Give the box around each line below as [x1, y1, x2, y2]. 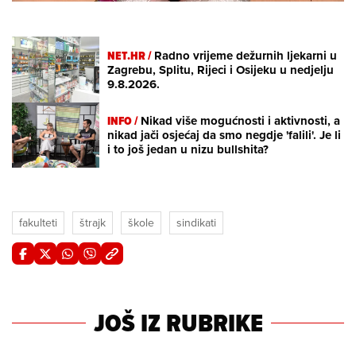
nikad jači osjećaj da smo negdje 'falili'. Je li [107, 126, 341, 145]
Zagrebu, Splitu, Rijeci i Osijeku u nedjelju [107, 60, 334, 79]
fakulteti [19, 215, 57, 231]
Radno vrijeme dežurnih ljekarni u [154, 46, 337, 64]
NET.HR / [107, 46, 154, 64]
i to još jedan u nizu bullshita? [107, 141, 269, 159]
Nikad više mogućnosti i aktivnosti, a [141, 112, 340, 130]
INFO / [107, 112, 141, 130]
